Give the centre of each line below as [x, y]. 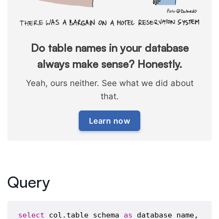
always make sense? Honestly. [109, 64]
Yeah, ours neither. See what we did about [109, 83]
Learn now [109, 121]
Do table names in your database [109, 48]
